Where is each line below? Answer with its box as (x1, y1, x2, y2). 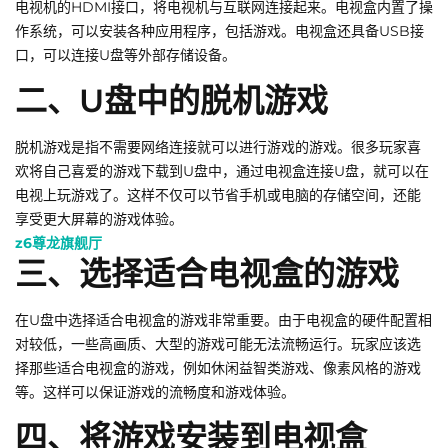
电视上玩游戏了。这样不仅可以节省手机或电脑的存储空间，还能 (15, 186, 421, 205)
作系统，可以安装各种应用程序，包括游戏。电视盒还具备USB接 (15, 22, 424, 41)
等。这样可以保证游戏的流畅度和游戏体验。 (15, 383, 295, 402)
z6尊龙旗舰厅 (15, 234, 102, 253)
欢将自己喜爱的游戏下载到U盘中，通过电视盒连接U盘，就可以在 (15, 162, 429, 181)
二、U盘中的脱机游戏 (15, 81, 328, 121)
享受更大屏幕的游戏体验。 (15, 210, 183, 229)
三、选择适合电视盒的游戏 (15, 254, 399, 294)
